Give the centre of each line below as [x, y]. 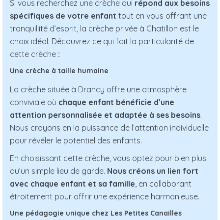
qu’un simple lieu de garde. [58, 171]
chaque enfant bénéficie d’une [116, 102]
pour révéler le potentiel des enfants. [76, 141]
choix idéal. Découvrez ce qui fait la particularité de [102, 41]
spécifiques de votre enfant [63, 16]
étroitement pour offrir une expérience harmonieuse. [105, 197]
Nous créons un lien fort [153, 171]
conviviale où [34, 102]
